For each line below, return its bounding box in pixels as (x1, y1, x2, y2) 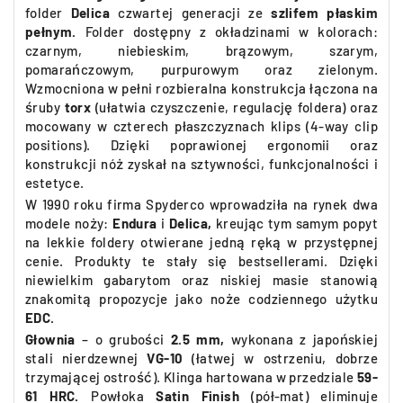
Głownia (25, 331, 76, 347)
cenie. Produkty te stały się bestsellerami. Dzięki (25, 253, 378, 269)
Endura (112, 215, 157, 231)
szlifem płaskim (271, 4, 379, 21)
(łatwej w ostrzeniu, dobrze (183, 350, 378, 366)
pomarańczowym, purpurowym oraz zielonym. (25, 61, 378, 77)
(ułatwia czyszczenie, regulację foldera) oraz (91, 99, 378, 115)
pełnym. (25, 23, 85, 40)
